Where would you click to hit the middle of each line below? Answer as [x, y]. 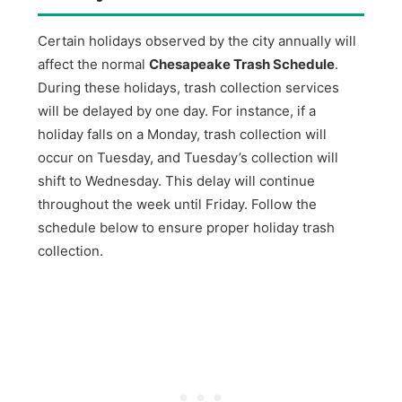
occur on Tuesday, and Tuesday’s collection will [188, 158]
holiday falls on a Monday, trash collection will [183, 135]
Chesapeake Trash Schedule [242, 65]
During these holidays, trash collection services [189, 88]
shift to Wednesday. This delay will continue [177, 181]
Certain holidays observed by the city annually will [197, 41]
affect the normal [94, 65]
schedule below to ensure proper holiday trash [187, 228]
